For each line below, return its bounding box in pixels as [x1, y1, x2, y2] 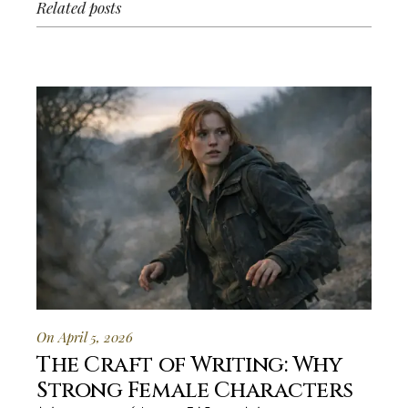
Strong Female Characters [36, 376, 353, 406]
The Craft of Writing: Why [36, 351, 342, 381]
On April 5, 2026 [36, 328, 134, 347]
